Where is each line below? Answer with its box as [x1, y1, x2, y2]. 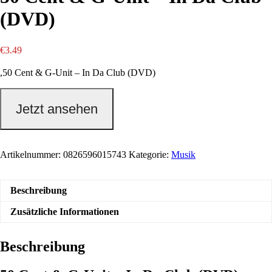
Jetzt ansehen [16, 101, 98, 117]
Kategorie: [129, 149, 171, 160]
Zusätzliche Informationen [10, 206, 119, 217]
